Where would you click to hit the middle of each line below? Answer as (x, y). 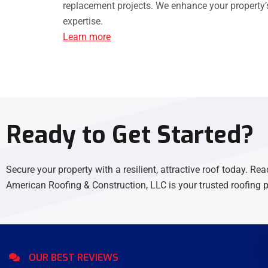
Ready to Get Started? (130, 135)
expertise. (83, 22)
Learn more (87, 37)
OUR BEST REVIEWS (74, 258)
